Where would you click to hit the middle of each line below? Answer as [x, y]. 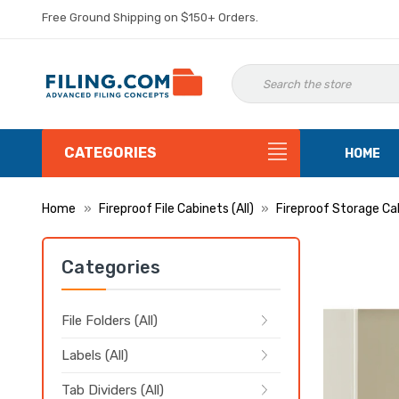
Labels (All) [95, 355]
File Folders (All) [110, 321]
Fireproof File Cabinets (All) [176, 209]
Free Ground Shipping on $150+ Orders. [150, 17]
